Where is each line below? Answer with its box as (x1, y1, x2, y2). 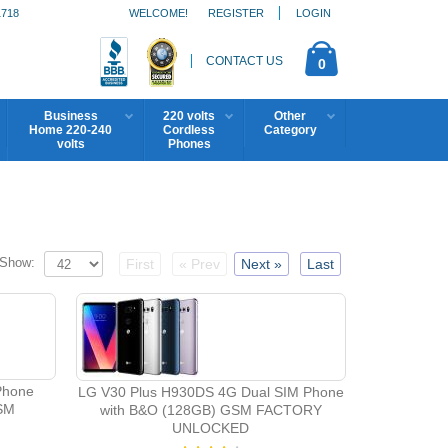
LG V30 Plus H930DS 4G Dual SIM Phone (77, 384, 344, 400)
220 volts (163, 109, 215, 123)
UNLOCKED (172, 420, 250, 436)
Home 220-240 (29, 123, 112, 137)
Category (263, 123, 317, 137)
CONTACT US (206, 54, 283, 69)
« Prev (179, 256, 220, 272)
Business (43, 109, 98, 123)
